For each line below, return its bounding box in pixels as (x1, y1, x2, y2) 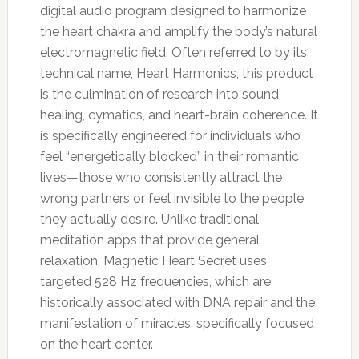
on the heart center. (39, 336, 153, 352)
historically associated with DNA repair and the (39, 294, 315, 310)
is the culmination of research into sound (39, 86, 279, 102)
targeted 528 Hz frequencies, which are (39, 273, 271, 289)
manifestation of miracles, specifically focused (39, 315, 314, 331)
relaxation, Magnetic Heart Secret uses (39, 252, 267, 268)
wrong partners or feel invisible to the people (39, 190, 304, 206)
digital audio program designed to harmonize (39, 2, 306, 18)
